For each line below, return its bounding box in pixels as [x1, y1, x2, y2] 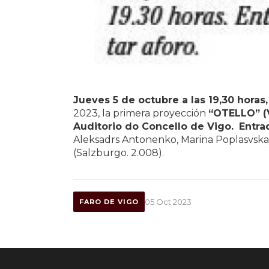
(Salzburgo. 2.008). [73, 147, 164, 159]
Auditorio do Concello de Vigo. [73, 120, 237, 132]
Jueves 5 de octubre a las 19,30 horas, [73, 94, 268, 106]
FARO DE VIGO [79, 197, 139, 206]
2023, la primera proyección [73, 107, 208, 119]
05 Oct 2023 [145, 196, 192, 207]
